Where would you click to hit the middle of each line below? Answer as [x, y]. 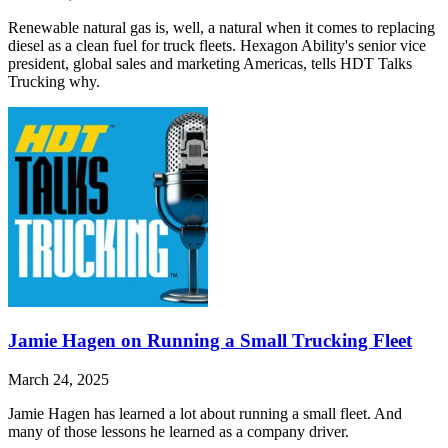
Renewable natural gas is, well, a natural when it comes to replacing [221, 28]
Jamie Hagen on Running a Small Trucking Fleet [210, 341]
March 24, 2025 [58, 379]
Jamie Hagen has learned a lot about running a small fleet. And [205, 413]
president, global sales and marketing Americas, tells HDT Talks [210, 64]
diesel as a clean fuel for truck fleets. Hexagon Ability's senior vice [217, 46]
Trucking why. [54, 82]
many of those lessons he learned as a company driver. [178, 431]
